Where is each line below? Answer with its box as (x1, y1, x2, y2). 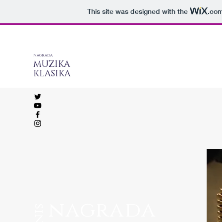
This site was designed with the (87, 7, 190, 16)
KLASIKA (33, 68, 71, 80)
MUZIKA (33, 58, 70, 70)
